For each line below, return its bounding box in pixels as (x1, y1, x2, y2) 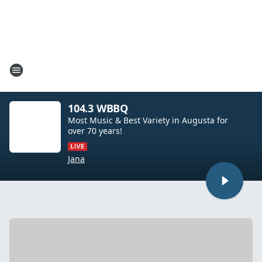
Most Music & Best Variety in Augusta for (68, 115, 228, 126)
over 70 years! (68, 125, 122, 136)
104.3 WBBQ (68, 101, 128, 115)
